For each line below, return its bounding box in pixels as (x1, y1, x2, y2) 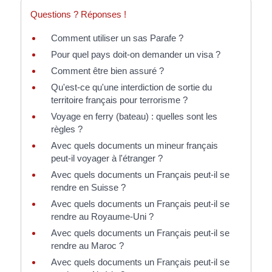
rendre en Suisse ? (50, 182, 126, 193)
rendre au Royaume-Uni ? (50, 211, 154, 222)
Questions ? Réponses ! (30, 9, 126, 20)
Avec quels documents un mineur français (50, 140, 218, 151)
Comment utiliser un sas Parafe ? (50, 33, 183, 44)
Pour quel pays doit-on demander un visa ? (50, 49, 220, 60)
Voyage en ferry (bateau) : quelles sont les (50, 111, 217, 122)
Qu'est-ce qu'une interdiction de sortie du (50, 82, 212, 93)
